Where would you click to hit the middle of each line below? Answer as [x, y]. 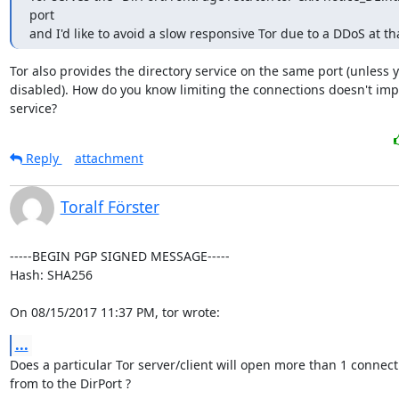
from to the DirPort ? [70, 383]
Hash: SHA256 [51, 275]
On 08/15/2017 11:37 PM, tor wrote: [114, 312]
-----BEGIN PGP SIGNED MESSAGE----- [119, 256]
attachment [109, 158]
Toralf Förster [110, 207]
